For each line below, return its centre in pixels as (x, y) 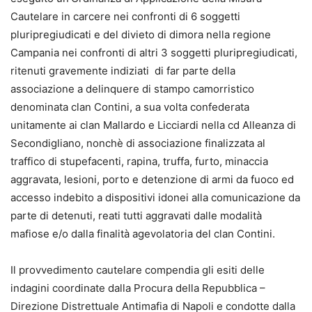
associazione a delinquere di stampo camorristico (132, 89)
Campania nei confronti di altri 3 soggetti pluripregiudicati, (154, 53)
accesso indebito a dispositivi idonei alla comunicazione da (155, 198)
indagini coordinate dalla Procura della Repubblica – (138, 288)
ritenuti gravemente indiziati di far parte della (123, 71)
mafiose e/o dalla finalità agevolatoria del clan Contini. (143, 234)
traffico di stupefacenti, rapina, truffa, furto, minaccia (139, 162)
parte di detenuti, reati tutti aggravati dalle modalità (136, 216)
